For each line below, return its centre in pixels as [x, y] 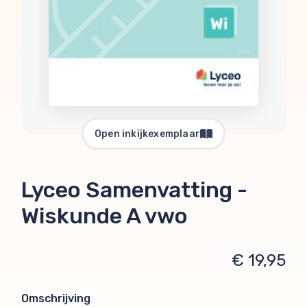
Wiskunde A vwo [105, 216]
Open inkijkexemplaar [147, 134]
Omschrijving [56, 299]
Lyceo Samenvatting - [134, 190]
